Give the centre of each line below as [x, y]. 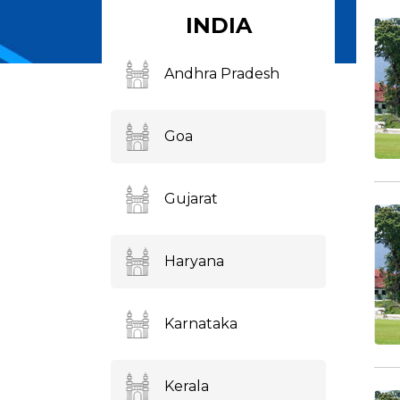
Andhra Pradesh [222, 74]
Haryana [194, 261]
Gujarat [191, 199]
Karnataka [201, 324]
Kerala [187, 386]
